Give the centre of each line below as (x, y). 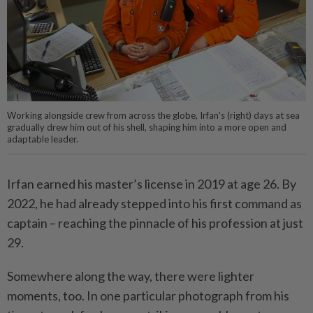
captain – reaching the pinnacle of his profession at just (155, 223)
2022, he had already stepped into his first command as (154, 203)
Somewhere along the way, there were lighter (131, 276)
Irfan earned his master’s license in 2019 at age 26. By (152, 183)
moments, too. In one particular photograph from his (148, 295)
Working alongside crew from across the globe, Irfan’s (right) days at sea (153, 116)
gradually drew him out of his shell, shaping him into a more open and (147, 128)
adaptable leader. (43, 139)
